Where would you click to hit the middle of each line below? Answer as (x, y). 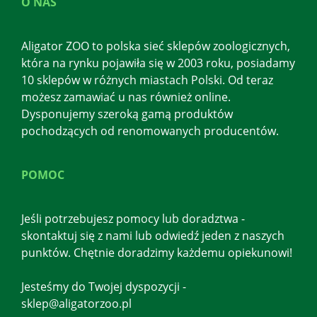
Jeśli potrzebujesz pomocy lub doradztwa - (133, 219)
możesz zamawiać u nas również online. (126, 97)
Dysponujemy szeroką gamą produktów (127, 114)
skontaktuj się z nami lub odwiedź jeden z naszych (153, 236)
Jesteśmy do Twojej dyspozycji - (104, 287)
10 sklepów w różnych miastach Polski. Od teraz (147, 80)
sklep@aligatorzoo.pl (76, 304)
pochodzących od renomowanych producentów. (150, 131)
